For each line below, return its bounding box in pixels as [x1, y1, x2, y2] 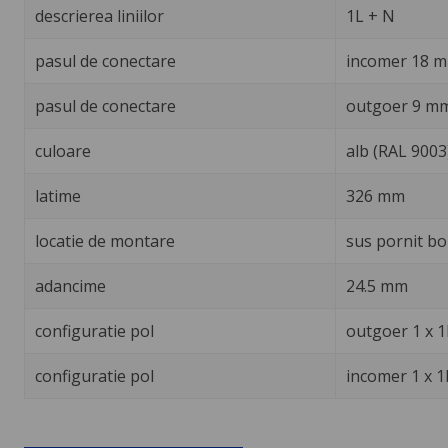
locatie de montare [34, 229, 175, 252]
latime [34, 184, 81, 207]
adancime [34, 274, 106, 297]
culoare [34, 139, 91, 162]
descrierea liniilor [34, 4, 164, 27]
